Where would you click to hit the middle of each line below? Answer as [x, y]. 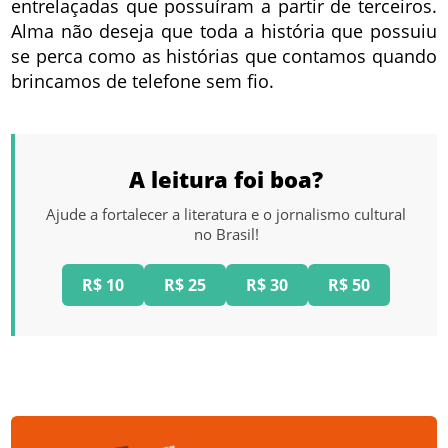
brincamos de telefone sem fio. [143, 81]
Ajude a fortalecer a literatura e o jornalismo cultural [226, 214]
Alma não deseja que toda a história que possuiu [224, 31]
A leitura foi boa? [226, 179]
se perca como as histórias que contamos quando [224, 56]
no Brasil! [226, 234]
